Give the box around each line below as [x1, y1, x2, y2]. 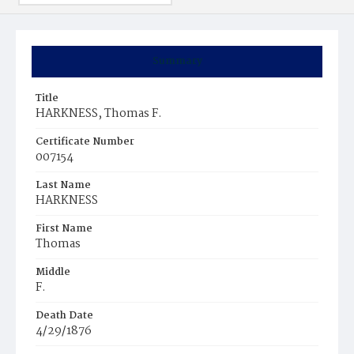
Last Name [36, 177, 91, 194]
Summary [152, 53, 202, 70]
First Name [36, 220, 92, 237]
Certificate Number [36, 134, 134, 150]
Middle [36, 264, 70, 281]
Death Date [36, 307, 93, 324]
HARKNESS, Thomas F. [36, 104, 162, 123]
